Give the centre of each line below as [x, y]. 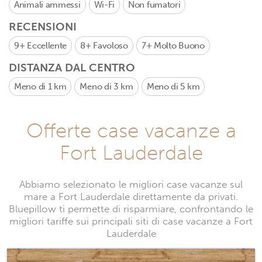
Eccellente [47, 46]
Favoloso [111, 46]
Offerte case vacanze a [131, 130]
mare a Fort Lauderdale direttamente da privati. [131, 197]
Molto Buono [179, 46]
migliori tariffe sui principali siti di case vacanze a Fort [131, 221]
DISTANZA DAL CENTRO [72, 68]
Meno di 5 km [173, 87]
